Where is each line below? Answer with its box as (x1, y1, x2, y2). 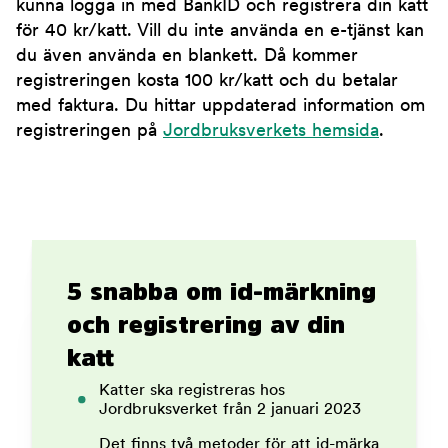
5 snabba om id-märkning (67, 279, 376, 304)
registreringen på (16, 122, 163, 142)
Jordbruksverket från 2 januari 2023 (99, 402, 361, 419)
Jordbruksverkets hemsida (163, 122, 379, 142)
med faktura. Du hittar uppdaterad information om (16, 97, 425, 117)
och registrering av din (67, 312, 345, 337)
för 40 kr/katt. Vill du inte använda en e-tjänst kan (16, 22, 424, 42)
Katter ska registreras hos (99, 383, 285, 400)
